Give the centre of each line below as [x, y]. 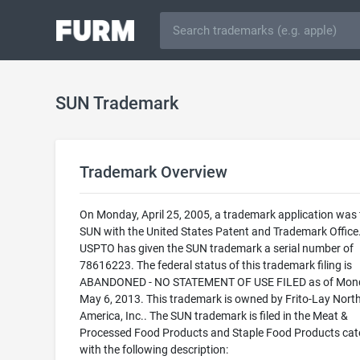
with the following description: [153, 350]
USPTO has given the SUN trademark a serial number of [216, 248]
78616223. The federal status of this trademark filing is [215, 265]
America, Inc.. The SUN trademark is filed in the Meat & [213, 316]
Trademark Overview [153, 172]
